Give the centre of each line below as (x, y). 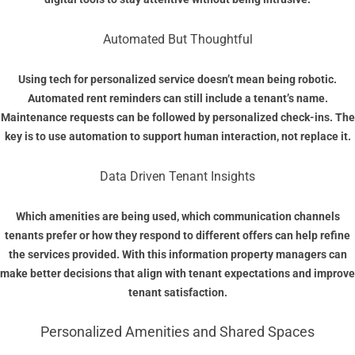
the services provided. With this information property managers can (177, 255)
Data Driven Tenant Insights (177, 177)
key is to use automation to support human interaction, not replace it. (177, 137)
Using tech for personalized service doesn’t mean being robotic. (177, 80)
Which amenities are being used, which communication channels (177, 217)
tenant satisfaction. (177, 293)
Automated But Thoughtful (177, 40)
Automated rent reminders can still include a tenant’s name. (177, 99)
